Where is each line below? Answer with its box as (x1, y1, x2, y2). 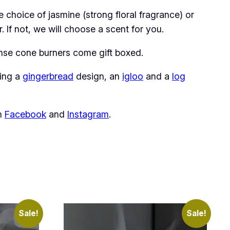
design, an (73, 70, 122, 82)
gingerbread (23, 70, 73, 82)
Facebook (5, 108, 46, 120)
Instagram (67, 108, 109, 120)
